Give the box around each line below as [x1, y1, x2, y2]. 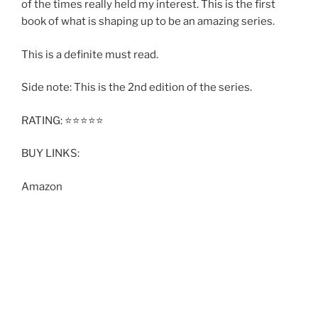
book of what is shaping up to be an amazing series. [21, 15, 275, 28]
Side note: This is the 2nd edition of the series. [21, 81, 252, 94]
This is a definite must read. [21, 48, 158, 61]
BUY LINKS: [21, 147, 79, 160]
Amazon [21, 180, 62, 193]
